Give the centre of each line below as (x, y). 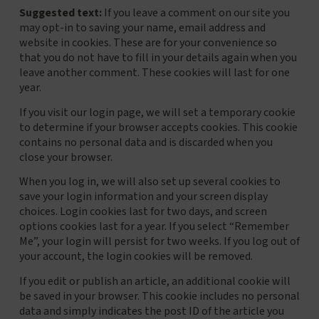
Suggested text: (61, 13)
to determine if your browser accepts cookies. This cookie (158, 127)
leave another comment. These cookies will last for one (154, 73)
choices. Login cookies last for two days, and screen (143, 212)
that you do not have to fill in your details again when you (158, 58)
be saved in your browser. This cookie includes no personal (159, 296)
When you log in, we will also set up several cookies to (150, 182)
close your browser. (66, 157)
